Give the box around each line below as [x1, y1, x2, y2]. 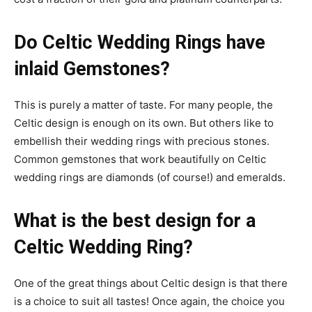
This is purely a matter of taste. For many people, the [14, 98, 273, 112]
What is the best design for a [14, 210, 256, 233]
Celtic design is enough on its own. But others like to [14, 116, 274, 130]
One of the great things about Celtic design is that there [14, 276, 288, 290]
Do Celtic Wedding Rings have [14, 31, 265, 54]
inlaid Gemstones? [14, 58, 170, 81]
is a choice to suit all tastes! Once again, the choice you [14, 295, 285, 309]
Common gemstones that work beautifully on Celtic [14, 153, 266, 166]
